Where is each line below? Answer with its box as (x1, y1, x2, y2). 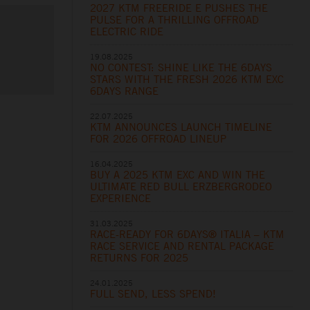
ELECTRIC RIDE (90, 25, 164, 39)
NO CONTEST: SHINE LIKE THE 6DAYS (90, 61, 273, 75)
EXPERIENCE (90, 192, 152, 206)
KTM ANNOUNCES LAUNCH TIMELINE (90, 120, 273, 134)
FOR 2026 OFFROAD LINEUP (90, 132, 227, 146)
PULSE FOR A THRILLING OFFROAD (90, 13, 259, 27)
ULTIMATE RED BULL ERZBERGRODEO (90, 180, 273, 194)
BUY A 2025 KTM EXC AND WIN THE (90, 168, 266, 182)
